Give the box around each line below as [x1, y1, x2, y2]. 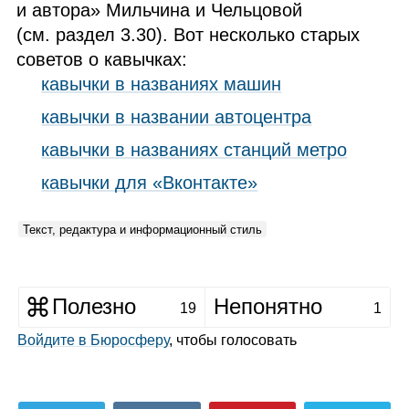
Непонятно [213, 294, 322, 319]
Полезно [52, 294, 136, 319]
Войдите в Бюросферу [16, 332, 169, 348]
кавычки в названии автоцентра [41, 107, 312, 127]
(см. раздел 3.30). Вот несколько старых [16, 25, 361, 45]
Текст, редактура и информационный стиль [23, 223, 262, 236]
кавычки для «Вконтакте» [41, 173, 258, 193]
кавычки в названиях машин [41, 74, 282, 94]
